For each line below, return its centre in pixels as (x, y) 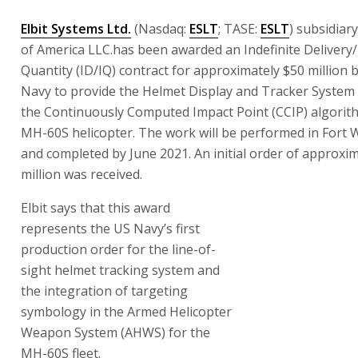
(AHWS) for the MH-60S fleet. (107, 270)
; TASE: (239, 28)
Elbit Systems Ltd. (76, 28)
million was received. (82, 174)
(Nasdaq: (160, 28)
